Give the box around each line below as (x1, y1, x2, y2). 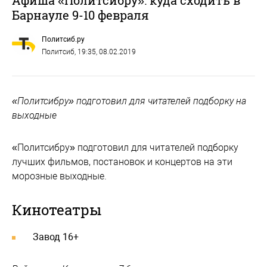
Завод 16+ (33, 231, 79, 243)
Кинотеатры (12, 200, 101, 219)
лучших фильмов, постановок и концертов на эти (12, 156, 232, 167)
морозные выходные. (12, 170, 111, 182)
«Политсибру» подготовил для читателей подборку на (12, 95, 246, 107)
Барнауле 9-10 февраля (12, 7, 149, 23)
